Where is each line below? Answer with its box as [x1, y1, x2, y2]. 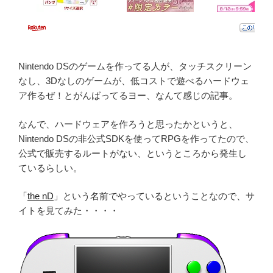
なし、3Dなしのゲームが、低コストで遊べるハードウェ [18, 76, 249, 87]
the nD [27, 191, 54, 202]
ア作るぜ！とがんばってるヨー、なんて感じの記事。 [18, 90, 238, 101]
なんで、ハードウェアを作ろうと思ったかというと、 [18, 118, 238, 129]
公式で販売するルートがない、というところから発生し [18, 147, 247, 158]
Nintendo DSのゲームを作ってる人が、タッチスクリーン [18, 61, 252, 72]
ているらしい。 [18, 162, 82, 173]
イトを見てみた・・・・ [18, 205, 119, 216]
